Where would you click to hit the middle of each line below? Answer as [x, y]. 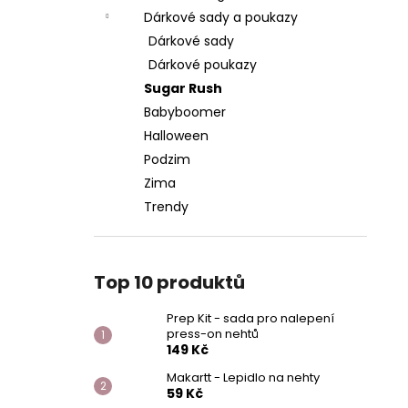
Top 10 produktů [169, 282]
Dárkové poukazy [203, 65]
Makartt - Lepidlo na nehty [243, 377]
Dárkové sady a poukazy [221, 17]
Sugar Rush [183, 88]
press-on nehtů [213, 334]
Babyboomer [185, 112]
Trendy [166, 207]
